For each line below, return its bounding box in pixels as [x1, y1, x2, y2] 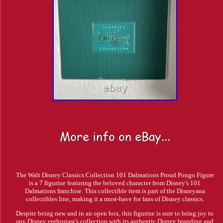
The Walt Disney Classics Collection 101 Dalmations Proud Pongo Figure [15, 171, 214, 179]
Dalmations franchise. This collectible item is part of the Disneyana [24, 187, 205, 195]
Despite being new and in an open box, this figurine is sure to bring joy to [16, 210, 214, 218]
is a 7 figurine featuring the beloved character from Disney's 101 [29, 179, 201, 187]
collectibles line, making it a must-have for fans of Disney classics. [25, 195, 204, 203]
